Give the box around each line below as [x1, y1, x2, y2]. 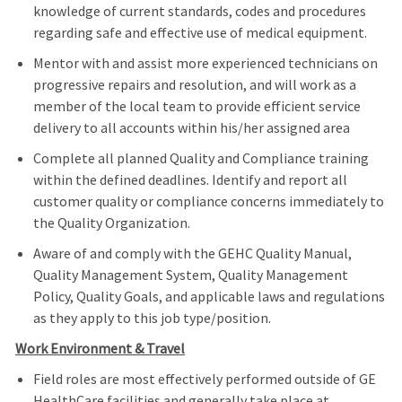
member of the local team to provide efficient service [32, 97, 361, 116]
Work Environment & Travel [14, 339, 185, 358]
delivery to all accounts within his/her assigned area [32, 118, 350, 137]
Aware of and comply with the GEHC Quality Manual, [32, 244, 352, 263]
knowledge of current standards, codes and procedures [32, 2, 366, 21]
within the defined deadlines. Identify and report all [32, 170, 347, 189]
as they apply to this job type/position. [32, 309, 271, 328]
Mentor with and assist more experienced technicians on [32, 54, 378, 73]
